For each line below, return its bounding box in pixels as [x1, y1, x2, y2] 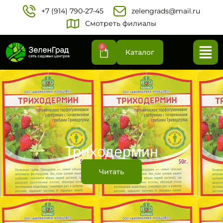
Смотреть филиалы [85, 19, 156, 28]
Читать [99, 167, 124, 176]
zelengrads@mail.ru [131, 6, 200, 15]
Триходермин [65, 143, 158, 160]
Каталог [125, 48, 154, 57]
